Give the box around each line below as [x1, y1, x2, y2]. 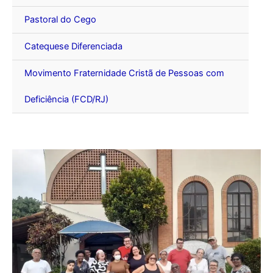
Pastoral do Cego [24, 14, 96, 26]
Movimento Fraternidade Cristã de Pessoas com [24, 68, 224, 79]
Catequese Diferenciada [24, 41, 122, 52]
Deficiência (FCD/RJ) [24, 94, 108, 105]
